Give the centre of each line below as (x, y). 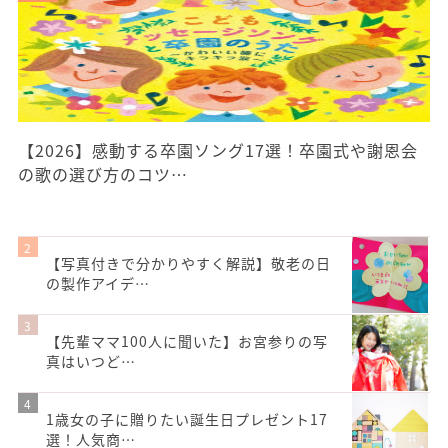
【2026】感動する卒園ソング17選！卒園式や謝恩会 (218, 150)
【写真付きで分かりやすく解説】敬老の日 (188, 263)
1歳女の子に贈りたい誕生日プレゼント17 (187, 419)
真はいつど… (91, 361)
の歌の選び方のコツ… (103, 174)
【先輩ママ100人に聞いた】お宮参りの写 (187, 341)
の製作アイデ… (98, 283)
